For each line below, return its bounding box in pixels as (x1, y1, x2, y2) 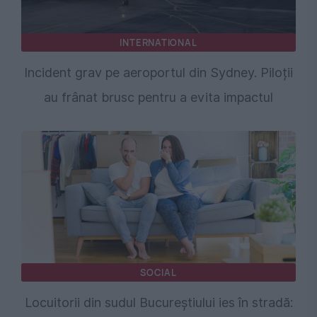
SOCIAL (140, 266, 177, 279)
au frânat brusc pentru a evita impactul (44, 90, 273, 105)
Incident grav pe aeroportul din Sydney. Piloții (24, 65, 293, 81)
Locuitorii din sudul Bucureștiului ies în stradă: (24, 295, 293, 311)
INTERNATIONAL (120, 36, 197, 50)
